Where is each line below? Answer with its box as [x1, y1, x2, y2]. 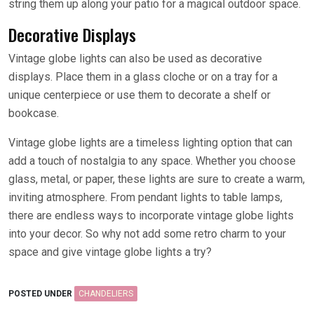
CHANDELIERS [78, 289, 133, 299]
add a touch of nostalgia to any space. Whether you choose [8, 154, 296, 168]
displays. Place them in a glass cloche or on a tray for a [8, 70, 278, 83]
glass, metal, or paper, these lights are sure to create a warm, [8, 172, 305, 186]
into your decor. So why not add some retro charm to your [8, 227, 286, 240]
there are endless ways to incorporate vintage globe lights [8, 209, 294, 222]
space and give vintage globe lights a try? [8, 245, 212, 259]
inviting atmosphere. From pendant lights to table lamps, [8, 191, 282, 204]
